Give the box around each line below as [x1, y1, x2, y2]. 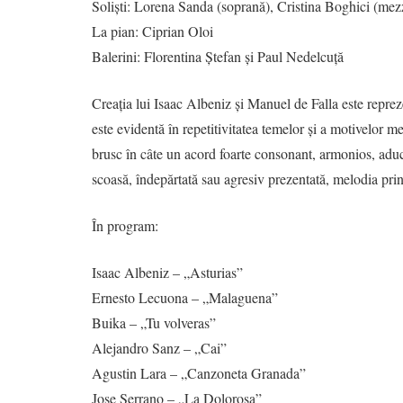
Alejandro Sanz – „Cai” [92, 338, 227, 358]
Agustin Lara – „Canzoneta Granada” [92, 363, 306, 383]
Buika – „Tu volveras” [92, 313, 216, 333]
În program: [92, 216, 158, 236]
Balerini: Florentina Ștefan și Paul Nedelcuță [92, 47, 344, 67]
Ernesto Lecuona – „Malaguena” [92, 288, 278, 308]
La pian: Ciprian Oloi [92, 22, 213, 41]
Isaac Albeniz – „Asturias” [92, 263, 243, 282]
